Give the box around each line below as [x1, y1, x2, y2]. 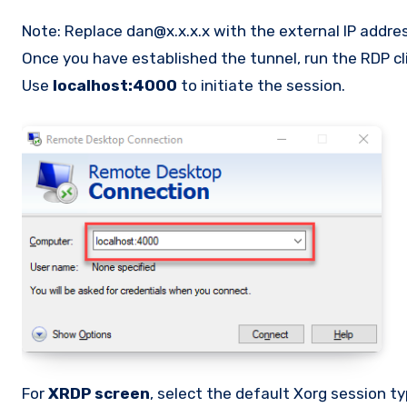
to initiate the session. [177, 75, 345, 94]
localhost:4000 [53, 75, 177, 94]
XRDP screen [48, 384, 150, 403]
